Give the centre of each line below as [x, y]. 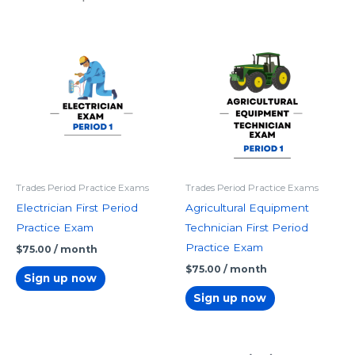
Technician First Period [247, 228]
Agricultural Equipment [247, 208]
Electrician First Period [77, 208]
